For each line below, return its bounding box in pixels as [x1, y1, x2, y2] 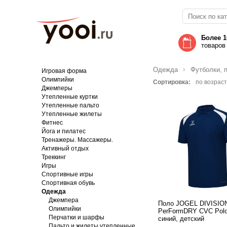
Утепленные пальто [42, 102, 99, 109]
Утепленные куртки [42, 93, 98, 100]
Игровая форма [42, 67, 87, 74]
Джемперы [42, 85, 72, 92]
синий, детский [158, 215, 204, 222]
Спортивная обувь [42, 179, 95, 186]
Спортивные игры [42, 171, 93, 178]
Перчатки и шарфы [49, 214, 104, 221]
